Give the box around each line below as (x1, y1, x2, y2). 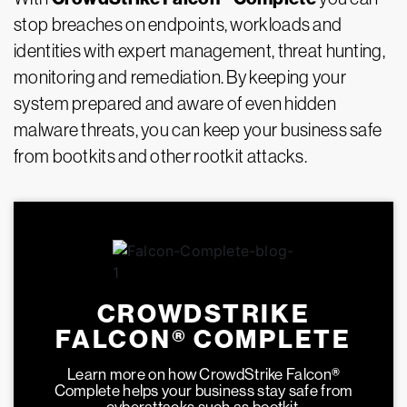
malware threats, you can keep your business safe (14, 120, 382, 140)
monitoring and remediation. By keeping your (14, 67, 346, 87)
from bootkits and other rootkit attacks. (14, 146, 307, 166)
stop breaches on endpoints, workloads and (14, 15, 342, 35)
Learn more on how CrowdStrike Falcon (67, 365, 332, 383)
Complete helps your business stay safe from (54, 382, 353, 400)
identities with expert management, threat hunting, (14, 41, 385, 61)
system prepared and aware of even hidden (14, 94, 336, 114)
